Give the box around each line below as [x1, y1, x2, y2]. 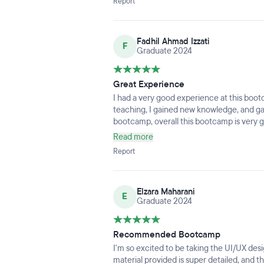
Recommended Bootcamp [113, 229, 220, 240]
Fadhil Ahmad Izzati [136, 36, 209, 47]
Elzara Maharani [136, 186, 194, 197]
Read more [113, 131, 153, 143]
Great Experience [113, 78, 184, 90]
